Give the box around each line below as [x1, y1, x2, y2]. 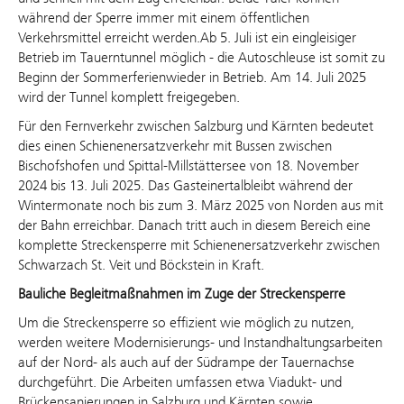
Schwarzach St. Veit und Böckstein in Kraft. [18, 255, 264, 273]
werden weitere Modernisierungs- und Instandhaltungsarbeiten [18, 333, 382, 351]
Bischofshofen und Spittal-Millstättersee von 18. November [18, 156, 359, 174]
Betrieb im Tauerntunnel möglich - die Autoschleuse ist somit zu [18, 48, 385, 66]
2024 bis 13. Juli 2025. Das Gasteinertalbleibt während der [18, 176, 353, 194]
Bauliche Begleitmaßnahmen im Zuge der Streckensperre [18, 284, 345, 302]
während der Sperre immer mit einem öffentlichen [18, 8, 309, 26]
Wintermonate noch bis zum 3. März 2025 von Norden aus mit [18, 196, 383, 214]
